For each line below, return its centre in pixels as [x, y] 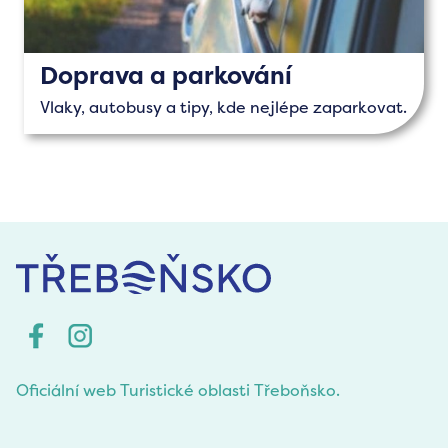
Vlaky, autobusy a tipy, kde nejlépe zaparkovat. [223, 107]
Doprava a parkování [166, 75]
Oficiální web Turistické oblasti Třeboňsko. [178, 389]
